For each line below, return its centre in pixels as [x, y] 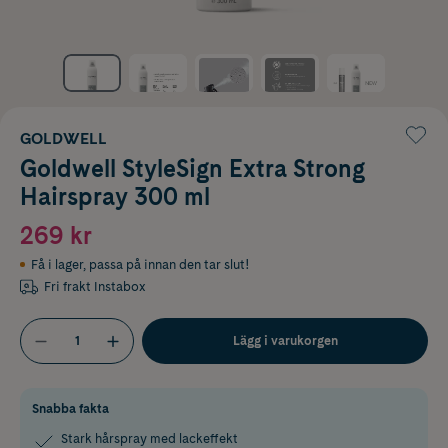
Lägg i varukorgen [285, 340]
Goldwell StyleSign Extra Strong [192, 168]
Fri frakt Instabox [95, 286]
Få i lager [57, 264]
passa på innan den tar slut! [169, 264]
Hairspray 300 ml [115, 196]
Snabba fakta [70, 409]
